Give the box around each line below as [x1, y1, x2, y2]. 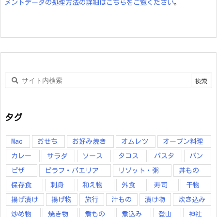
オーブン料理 [163, 138, 204, 145]
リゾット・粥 [118, 167, 159, 174]
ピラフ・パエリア [44, 167, 99, 174]
